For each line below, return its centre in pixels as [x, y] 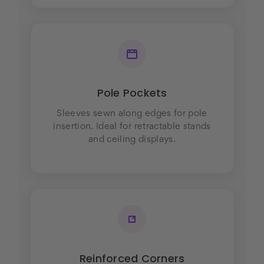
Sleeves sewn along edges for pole [132, 114]
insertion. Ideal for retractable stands [132, 127]
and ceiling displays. [132, 140]
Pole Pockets [132, 93]
